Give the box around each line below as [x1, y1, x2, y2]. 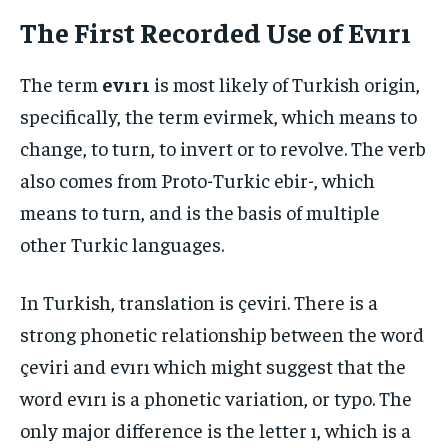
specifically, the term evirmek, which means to [20, 102, 417, 128]
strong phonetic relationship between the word [20, 320, 424, 346]
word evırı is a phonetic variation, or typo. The [20, 384, 412, 410]
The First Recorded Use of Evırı [20, 13, 411, 49]
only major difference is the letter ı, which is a [20, 416, 411, 442]
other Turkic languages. [20, 230, 224, 256]
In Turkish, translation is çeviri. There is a [20, 288, 378, 314]
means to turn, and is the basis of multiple [20, 198, 380, 224]
